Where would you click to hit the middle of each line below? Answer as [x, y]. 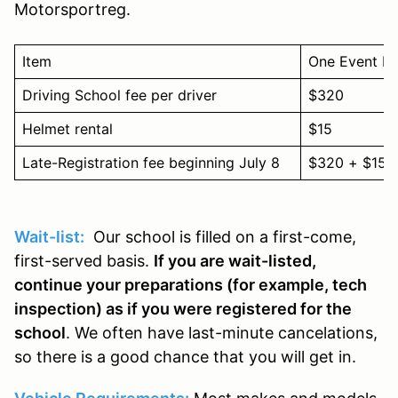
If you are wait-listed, [235, 260]
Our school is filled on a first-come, [223, 236]
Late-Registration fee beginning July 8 [158, 162]
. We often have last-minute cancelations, [222, 332]
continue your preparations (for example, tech [191, 284]
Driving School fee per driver [119, 95]
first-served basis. [82, 260]
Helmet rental [68, 128]
